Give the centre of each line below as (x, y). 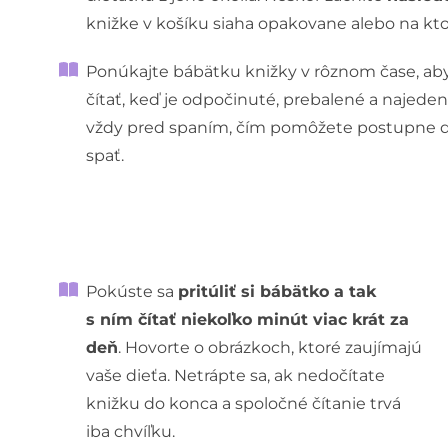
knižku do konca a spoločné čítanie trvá (244, 404)
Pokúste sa (132, 292)
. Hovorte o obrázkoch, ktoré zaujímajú (270, 348)
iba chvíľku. (131, 432)
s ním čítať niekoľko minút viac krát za (248, 320)
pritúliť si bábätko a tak (277, 292)
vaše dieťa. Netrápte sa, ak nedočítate (236, 376)
